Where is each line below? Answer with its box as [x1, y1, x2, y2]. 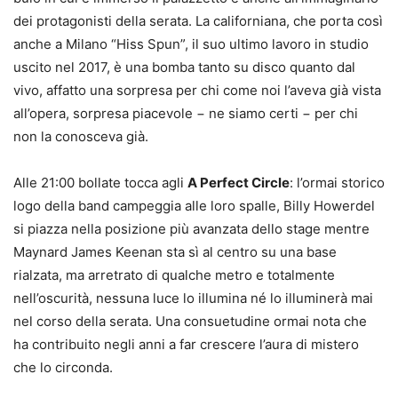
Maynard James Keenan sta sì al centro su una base [13, 243, 337, 261]
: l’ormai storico [290, 174, 385, 192]
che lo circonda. [13, 359, 113, 377]
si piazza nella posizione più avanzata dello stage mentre [13, 220, 370, 238]
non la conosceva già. [13, 128, 148, 146]
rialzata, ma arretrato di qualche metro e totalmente [13, 267, 335, 284]
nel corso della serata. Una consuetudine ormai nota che [13, 313, 367, 330]
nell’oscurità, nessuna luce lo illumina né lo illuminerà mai [13, 290, 373, 307]
